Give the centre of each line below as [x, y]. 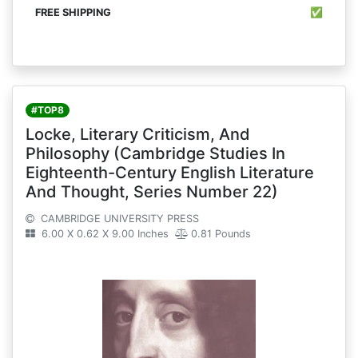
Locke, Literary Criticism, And [138, 135]
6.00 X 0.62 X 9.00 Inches [103, 234]
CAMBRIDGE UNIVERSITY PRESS [118, 219]
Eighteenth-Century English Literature [170, 173]
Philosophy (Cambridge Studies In [155, 154]
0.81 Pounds [219, 234]
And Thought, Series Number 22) [152, 192]
